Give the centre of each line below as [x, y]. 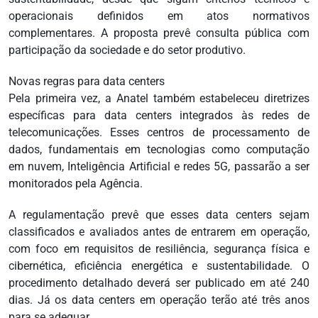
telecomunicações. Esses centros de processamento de [159, 133]
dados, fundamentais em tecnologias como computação [159, 150]
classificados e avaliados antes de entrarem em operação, [159, 232]
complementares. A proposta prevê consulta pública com [159, 33]
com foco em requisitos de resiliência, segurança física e [159, 249]
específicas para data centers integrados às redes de [159, 116]
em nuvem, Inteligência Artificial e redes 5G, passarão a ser [159, 167]
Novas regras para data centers [87, 82]
